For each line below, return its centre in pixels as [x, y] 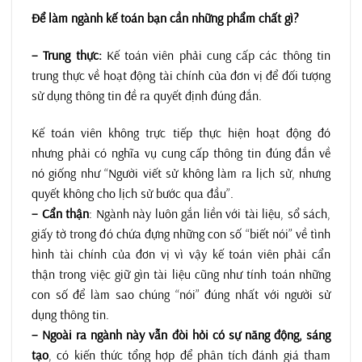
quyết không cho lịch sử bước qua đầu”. [133, 193]
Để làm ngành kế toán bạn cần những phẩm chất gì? [165, 17]
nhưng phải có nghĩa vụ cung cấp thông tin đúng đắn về [181, 152]
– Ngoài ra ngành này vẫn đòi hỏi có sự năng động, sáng [181, 334]
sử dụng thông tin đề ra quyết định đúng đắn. [147, 95]
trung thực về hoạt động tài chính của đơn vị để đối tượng [181, 75]
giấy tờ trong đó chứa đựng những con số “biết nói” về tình [181, 233]
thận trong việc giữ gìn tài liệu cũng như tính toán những [181, 274]
